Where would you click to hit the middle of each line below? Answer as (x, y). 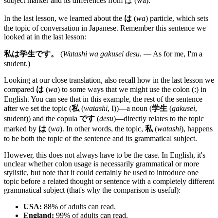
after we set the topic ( (38, 108)
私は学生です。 (31, 54)
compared (20, 89)
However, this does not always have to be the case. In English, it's (105, 155)
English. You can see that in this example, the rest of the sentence (103, 99)
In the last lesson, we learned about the (64, 18)
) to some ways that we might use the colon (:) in (132, 89)
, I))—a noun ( (130, 108)
